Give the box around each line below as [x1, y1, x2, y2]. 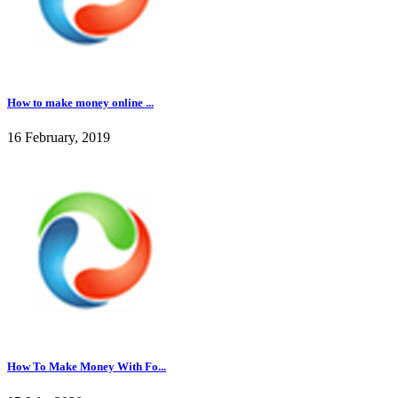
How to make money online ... [7, 95, 154, 109]
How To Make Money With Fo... [7, 360, 166, 374]
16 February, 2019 [7, 130, 110, 146]
